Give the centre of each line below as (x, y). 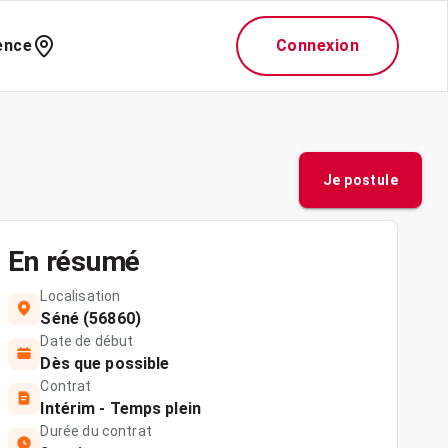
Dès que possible (105, 363)
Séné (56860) (90, 318)
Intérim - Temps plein (120, 408)
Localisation (80, 296)
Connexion (317, 45)
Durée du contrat (96, 431)
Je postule (360, 180)
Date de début (87, 341)
